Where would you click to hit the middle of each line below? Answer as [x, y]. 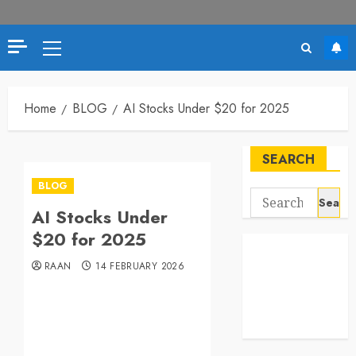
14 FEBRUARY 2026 [140, 267]
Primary [71, 50]
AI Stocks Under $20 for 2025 [206, 109]
